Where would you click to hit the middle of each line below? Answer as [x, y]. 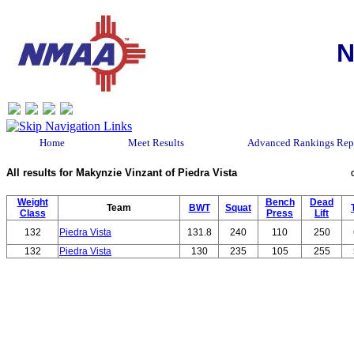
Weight [32, 202]
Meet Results [156, 143]
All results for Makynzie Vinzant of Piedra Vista [122, 173]
